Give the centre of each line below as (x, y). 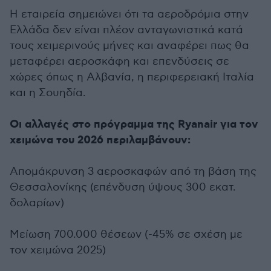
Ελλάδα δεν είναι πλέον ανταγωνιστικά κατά (126, 30)
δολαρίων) (37, 203)
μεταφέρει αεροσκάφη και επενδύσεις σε (119, 61)
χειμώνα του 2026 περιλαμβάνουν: (100, 140)
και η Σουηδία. (48, 93)
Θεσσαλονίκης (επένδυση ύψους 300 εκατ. (123, 187)
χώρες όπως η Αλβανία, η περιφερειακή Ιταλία (132, 77)
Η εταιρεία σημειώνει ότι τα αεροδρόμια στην (129, 14)
